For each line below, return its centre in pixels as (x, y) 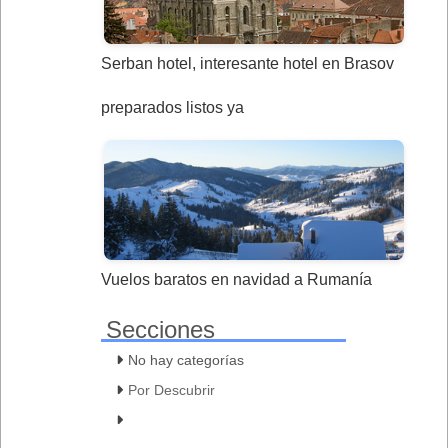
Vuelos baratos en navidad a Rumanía (236, 280)
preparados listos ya (172, 108)
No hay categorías (186, 360)
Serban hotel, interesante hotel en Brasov (247, 64)
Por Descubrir (171, 390)
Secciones (160, 330)
